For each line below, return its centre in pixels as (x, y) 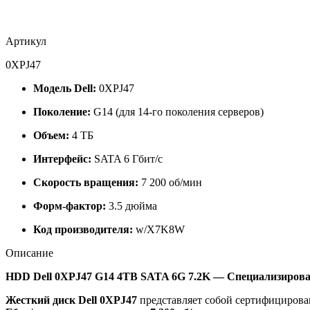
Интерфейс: (62, 158)
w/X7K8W (159, 229)
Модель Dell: (65, 88)
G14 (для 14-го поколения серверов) (177, 111)
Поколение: (62, 111)
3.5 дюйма (131, 206)
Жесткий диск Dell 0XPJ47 (71, 300)
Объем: (51, 135)
